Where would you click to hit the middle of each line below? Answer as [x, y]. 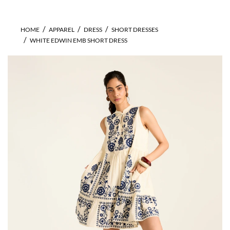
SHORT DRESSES [135, 30]
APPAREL [62, 30]
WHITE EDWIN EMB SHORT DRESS [79, 40]
